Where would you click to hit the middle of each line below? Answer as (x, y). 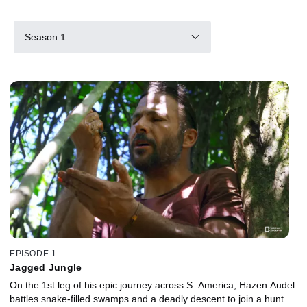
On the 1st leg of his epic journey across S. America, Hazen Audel (152, 285)
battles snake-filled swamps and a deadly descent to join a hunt (147, 298)
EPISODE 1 (33, 253)
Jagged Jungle (46, 267)
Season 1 (45, 37)
